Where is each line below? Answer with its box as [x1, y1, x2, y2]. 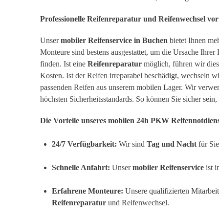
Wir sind [117, 140, 147, 149]
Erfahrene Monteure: [52, 187, 123, 196]
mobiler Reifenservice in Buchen [61, 36, 168, 45]
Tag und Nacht [147, 140, 197, 149]
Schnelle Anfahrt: [52, 163, 110, 172]
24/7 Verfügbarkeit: [52, 140, 117, 149]
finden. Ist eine [40, 60, 88, 68]
